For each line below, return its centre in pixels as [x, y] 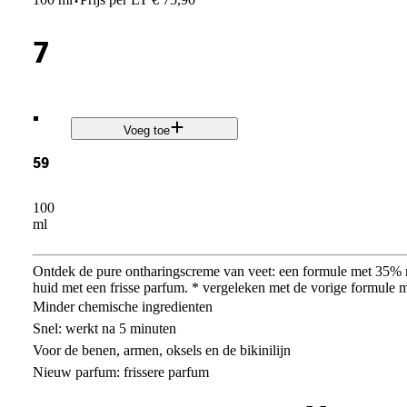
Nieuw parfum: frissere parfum [120, 372]
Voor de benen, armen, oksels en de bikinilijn [161, 350]
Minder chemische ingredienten [122, 306]
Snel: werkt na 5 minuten [104, 328]
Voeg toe [147, 131]
